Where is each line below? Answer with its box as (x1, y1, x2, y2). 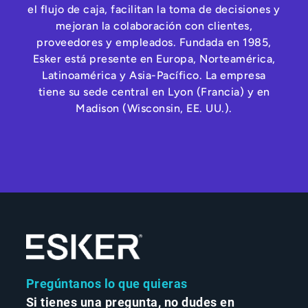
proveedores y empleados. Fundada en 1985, (36, 36, 272, 49)
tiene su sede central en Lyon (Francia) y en (38, 85, 270, 99)
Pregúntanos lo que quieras (25, 276, 188, 291)
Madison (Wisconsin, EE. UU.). (76, 102, 232, 115)
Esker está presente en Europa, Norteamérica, (32, 52, 276, 66)
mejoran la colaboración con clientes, (55, 19, 253, 33)
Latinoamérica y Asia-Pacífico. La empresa (42, 69, 266, 82)
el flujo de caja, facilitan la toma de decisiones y (27, 3, 280, 16)
